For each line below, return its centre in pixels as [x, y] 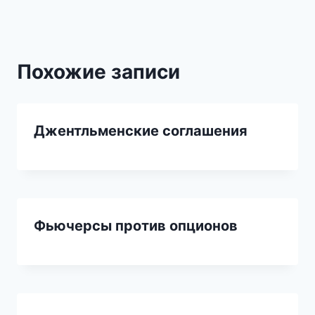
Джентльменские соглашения [141, 130]
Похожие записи [98, 71]
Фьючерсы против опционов [136, 225]
